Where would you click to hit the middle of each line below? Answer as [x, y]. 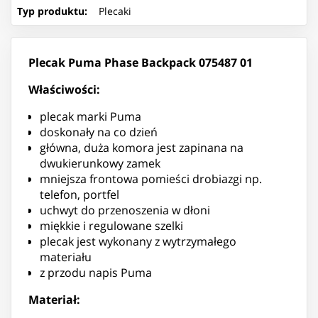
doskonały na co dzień [100, 132]
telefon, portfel [79, 194]
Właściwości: [64, 89]
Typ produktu [51, 11]
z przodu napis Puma [96, 272]
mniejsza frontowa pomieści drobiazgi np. [151, 179]
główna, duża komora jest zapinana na [142, 147]
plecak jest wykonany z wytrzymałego [138, 241]
